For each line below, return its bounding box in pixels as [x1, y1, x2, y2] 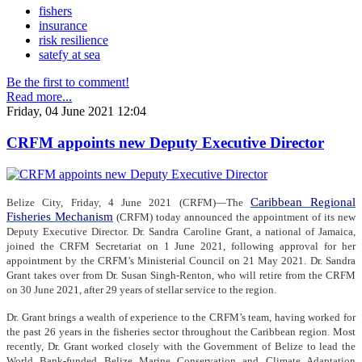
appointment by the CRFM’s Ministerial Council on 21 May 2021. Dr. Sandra [6, 254, 356, 267]
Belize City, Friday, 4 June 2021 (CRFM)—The [6, 196, 250, 208]
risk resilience [39, 33, 108, 48]
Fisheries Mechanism [6, 209, 113, 223]
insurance [39, 19, 87, 33]
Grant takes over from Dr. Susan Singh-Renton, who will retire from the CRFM [6, 268, 356, 281]
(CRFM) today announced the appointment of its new [113, 210, 356, 223]
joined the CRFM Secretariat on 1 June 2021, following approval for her [6, 239, 356, 252]
